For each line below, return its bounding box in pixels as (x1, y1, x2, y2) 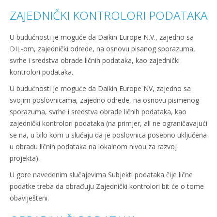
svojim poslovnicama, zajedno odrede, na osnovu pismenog (10, 95, 199, 105)
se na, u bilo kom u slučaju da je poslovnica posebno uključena (10, 130, 207, 139)
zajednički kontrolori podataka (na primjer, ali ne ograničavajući (10, 119, 207, 128)
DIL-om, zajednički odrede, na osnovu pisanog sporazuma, (10, 44, 195, 53)
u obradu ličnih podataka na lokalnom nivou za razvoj (10, 142, 177, 151)
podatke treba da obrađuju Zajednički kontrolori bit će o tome (10, 182, 204, 191)
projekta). (10, 154, 40, 163)
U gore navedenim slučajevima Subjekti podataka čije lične (10, 170, 193, 179)
